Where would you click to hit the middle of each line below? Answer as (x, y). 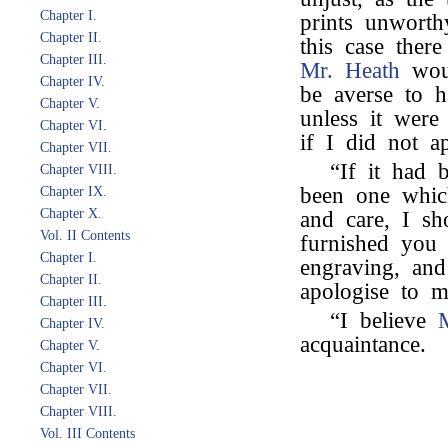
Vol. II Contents (85, 235)
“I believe (384, 320)
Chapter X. (71, 213)
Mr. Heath (350, 70)
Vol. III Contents (87, 433)
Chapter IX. (73, 191)
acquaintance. (363, 344)
